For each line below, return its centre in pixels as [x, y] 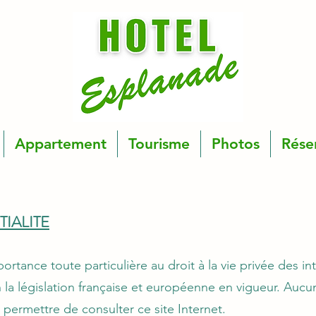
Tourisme [159, 144]
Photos [236, 144]
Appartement [61, 144]
